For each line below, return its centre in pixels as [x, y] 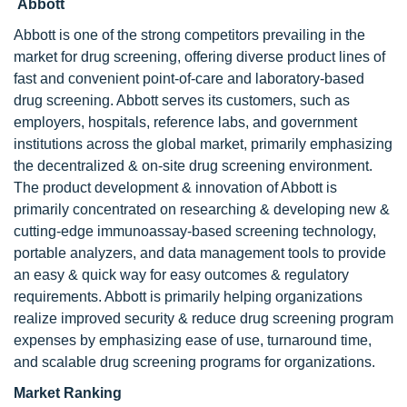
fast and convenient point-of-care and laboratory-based [189, 79]
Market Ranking [68, 393]
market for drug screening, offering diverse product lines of [199, 57]
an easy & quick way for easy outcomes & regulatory [181, 275]
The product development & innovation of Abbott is [175, 188]
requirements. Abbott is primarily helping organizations [188, 297]
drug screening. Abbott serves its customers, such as [182, 100]
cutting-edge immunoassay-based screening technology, [195, 231]
